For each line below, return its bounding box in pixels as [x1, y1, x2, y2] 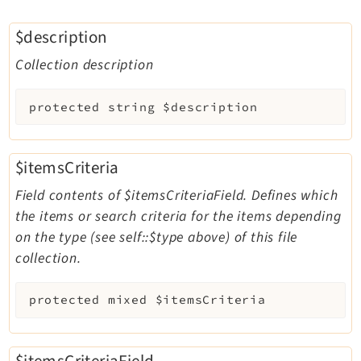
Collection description [15, 54, 154, 75]
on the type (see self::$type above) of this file [15, 226, 298, 247]
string [107, 99, 156, 114]
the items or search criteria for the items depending [15, 205, 342, 226]
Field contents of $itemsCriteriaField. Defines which [15, 185, 338, 205]
